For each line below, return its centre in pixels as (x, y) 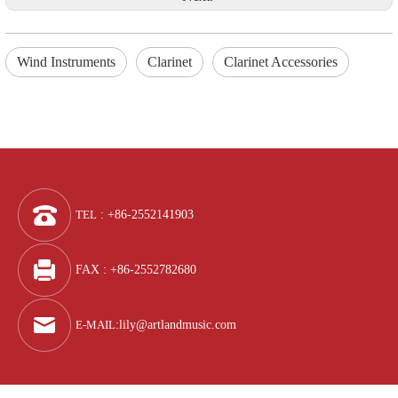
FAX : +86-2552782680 (136, 270)
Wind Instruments (66, 62)
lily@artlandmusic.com (178, 325)
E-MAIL (96, 325)
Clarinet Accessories (281, 62)
